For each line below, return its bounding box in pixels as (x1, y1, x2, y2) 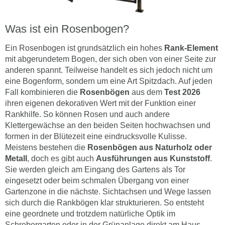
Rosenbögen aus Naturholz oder (87, 143, 212, 152)
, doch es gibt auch (27, 154, 96, 163)
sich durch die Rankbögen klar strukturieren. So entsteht (5, 198, 204, 207)
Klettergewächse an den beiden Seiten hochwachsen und (5, 121, 210, 130)
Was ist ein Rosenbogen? (5, 23, 129, 35)
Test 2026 (164, 88, 200, 96)
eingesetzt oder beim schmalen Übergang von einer (5, 176, 189, 185)
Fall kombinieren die (5, 88, 80, 96)
